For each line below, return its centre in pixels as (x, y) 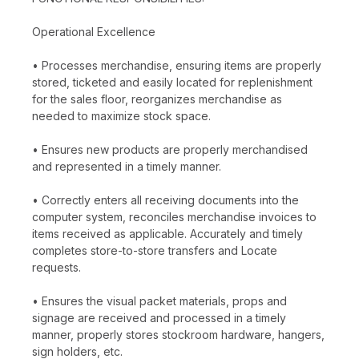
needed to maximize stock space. (121, 115)
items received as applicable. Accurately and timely (167, 233)
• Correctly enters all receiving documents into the (165, 200)
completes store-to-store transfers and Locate (155, 250)
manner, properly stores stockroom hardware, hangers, (178, 334)
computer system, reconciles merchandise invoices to (174, 216)
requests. (56, 267)
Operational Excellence (94, 31)
